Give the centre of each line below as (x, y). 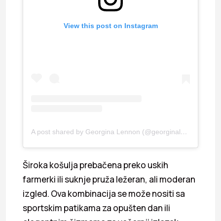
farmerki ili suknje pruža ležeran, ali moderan (109, 180)
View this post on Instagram (110, 26)
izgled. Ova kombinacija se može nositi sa (104, 194)
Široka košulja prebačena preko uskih (95, 165)
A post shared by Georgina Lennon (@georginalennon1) (184, 132)
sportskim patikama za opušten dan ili (96, 208)
